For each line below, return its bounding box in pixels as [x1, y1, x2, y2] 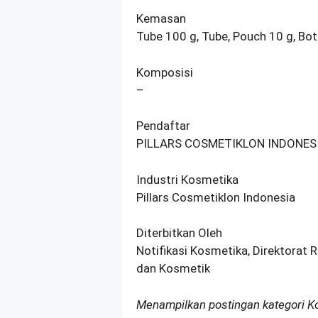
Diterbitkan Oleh [136, 226, 222, 241]
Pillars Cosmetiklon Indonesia [136, 190, 295, 204]
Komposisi [136, 65, 193, 79]
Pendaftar [136, 119, 190, 133]
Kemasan [136, 11, 186, 26]
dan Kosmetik [136, 261, 210, 276]
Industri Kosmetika [136, 172, 238, 187]
